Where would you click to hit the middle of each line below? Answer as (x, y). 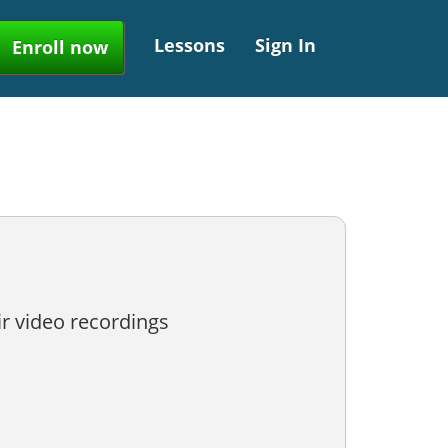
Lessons (189, 45)
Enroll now (60, 47)
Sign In (285, 45)
